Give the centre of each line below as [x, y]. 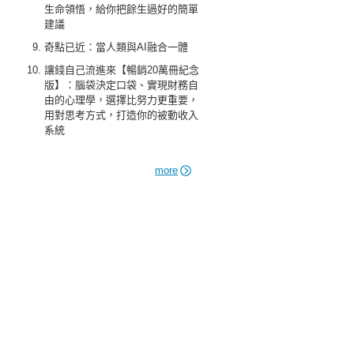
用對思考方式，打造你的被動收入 [121, 115]
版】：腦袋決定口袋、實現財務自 [121, 85]
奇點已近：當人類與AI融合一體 [116, 47]
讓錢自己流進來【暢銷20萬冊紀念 [122, 70]
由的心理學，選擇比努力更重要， [121, 100]
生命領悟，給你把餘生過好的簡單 [121, 9]
